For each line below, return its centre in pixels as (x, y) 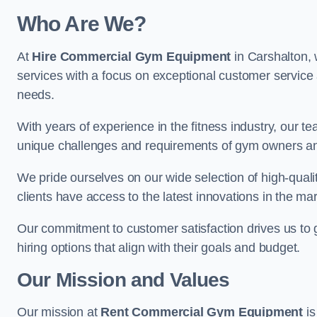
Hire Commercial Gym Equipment (132, 57)
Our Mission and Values (123, 280)
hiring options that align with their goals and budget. (159, 248)
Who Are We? (82, 24)
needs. (36, 95)
